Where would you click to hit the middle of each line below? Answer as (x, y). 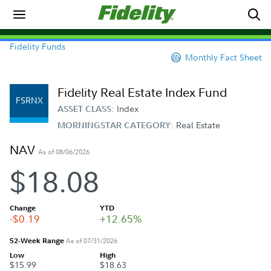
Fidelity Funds (38, 46)
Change (23, 207)
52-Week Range (38, 240)
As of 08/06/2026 (64, 152)
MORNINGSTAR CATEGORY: (117, 125)
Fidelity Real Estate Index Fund (142, 92)
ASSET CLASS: (87, 109)
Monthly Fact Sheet (224, 57)
